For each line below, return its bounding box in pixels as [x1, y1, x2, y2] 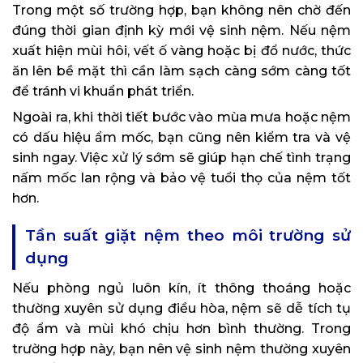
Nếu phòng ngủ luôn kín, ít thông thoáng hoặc [12, 280, 351, 296]
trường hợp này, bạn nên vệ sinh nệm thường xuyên [12, 340, 351, 357]
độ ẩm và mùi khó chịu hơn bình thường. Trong [12, 320, 351, 336]
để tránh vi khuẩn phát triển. [12, 83, 194, 99]
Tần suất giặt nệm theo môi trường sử [25, 225, 351, 245]
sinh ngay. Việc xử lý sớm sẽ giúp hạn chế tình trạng [12, 149, 351, 165]
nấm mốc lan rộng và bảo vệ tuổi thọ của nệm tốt [12, 169, 351, 186]
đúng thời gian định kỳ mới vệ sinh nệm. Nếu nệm [12, 22, 351, 38]
